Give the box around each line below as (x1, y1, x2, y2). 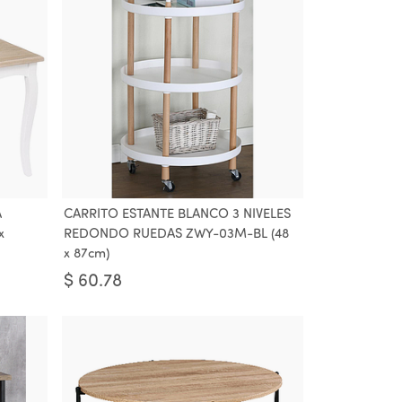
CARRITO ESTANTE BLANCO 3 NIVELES (64, 208, 291, 222)
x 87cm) (64, 248, 109, 261)
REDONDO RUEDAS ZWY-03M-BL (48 (64, 228, 289, 241)
